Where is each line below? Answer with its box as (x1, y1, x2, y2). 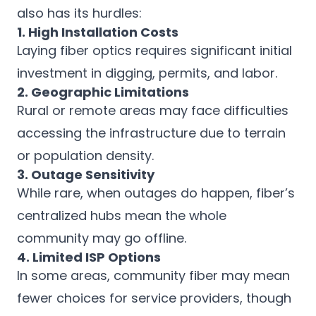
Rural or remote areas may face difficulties (17, 102, 288, 119)
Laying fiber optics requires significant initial (17, 42, 292, 59)
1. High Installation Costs (17, 23, 178, 41)
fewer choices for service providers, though (17, 289, 291, 307)
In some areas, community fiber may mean (17, 267, 290, 284)
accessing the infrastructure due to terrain (17, 124, 286, 142)
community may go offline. (17, 229, 186, 247)
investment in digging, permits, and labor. (17, 64, 277, 82)
